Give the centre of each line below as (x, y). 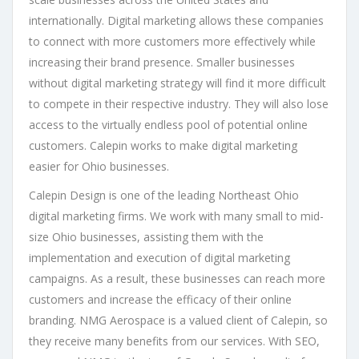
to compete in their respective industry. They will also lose (179, 103)
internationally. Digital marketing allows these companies (176, 20)
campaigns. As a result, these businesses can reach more (177, 278)
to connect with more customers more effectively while (172, 41)
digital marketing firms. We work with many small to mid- (176, 216)
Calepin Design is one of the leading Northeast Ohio (164, 195)
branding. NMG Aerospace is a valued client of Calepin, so (178, 320)
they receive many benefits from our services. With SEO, (174, 341)
